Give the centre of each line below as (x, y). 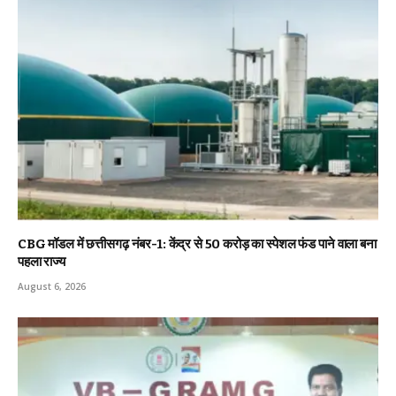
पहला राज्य (42, 262)
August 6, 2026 (52, 287)
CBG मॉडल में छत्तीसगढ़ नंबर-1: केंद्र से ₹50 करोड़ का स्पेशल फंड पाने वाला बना (197, 244)
